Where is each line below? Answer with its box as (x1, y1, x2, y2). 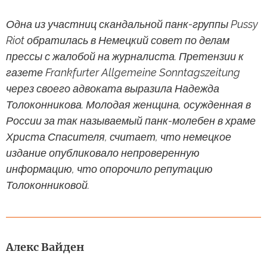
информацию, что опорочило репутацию (6, 162, 213, 175)
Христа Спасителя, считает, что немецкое (6, 130, 231, 143)
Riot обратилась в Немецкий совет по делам (6, 33, 229, 46)
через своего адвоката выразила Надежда (6, 82, 219, 95)
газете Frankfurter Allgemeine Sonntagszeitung (6, 66, 240, 79)
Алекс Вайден (6, 240, 84, 254)
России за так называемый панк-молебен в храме (6, 114, 256, 127)
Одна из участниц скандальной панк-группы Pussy (6, 17, 258, 30)
